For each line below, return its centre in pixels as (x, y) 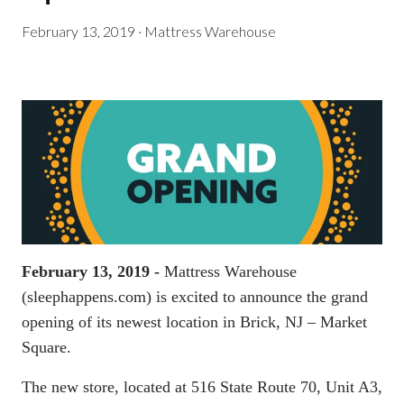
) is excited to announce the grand (257, 296)
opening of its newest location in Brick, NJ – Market (194, 321)
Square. (46, 347)
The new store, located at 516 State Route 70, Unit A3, (202, 386)
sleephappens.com (87, 296)
